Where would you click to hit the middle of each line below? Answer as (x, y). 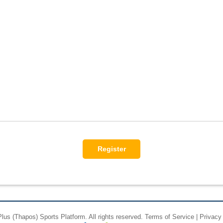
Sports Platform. (63, 217)
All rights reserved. (116, 217)
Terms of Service (169, 217)
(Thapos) (25, 217)
